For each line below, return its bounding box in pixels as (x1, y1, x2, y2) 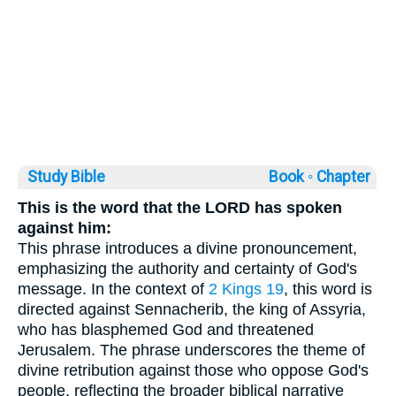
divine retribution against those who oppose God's (18, 362, 369, 380)
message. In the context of (18, 280, 209, 299)
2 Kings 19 (209, 280, 284, 299)
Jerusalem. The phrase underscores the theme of (18, 341, 365, 360)
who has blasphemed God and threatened (18, 321, 314, 339)
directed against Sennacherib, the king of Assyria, (18, 301, 366, 319)
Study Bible (27, 168, 105, 187)
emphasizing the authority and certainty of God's (18, 260, 357, 278)
